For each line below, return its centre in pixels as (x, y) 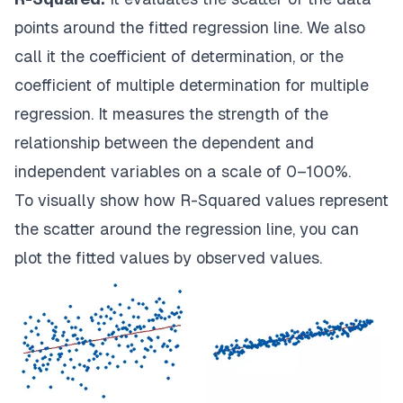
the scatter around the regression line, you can (187, 229)
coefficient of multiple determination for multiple (192, 85)
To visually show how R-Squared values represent (201, 201)
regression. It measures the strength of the (171, 114)
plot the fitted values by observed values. (168, 258)
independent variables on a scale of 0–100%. (183, 172)
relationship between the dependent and (164, 143)
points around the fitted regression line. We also (190, 28)
